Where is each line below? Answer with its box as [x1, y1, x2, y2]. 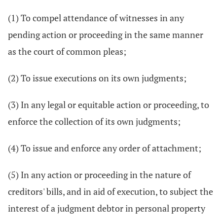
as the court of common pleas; [8, 45, 126, 57]
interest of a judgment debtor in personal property [8, 202, 205, 214]
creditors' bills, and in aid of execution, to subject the [8, 185, 213, 197]
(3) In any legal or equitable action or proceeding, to [8, 99, 209, 110]
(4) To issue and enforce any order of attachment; [8, 142, 201, 154]
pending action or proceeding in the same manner [8, 29, 203, 40]
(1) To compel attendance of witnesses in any [8, 12, 184, 24]
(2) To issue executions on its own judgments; [8, 72, 186, 84]
